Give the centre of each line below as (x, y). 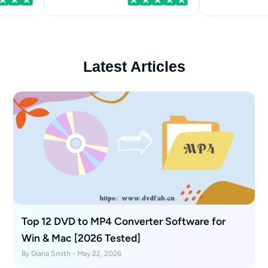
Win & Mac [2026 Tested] (81, 237)
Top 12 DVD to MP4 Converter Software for (124, 221)
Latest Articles (134, 67)
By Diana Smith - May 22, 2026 (72, 254)
